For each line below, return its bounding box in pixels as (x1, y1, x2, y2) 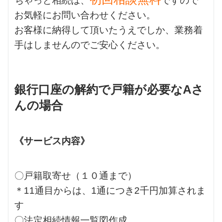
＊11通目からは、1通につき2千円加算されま (14, 185, 206, 196)
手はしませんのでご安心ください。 (14, 39, 165, 50)
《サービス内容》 (14, 135, 90, 146)
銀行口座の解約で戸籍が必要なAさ (14, 82, 204, 96)
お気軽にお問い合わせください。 (14, 9, 156, 20)
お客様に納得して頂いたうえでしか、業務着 (14, 24, 203, 35)
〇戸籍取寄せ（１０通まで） (14, 170, 137, 181)
